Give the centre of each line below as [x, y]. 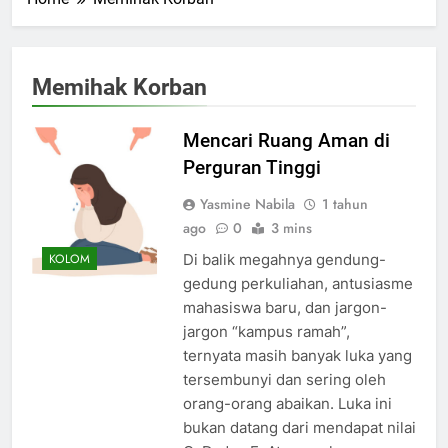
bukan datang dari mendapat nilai [299, 427]
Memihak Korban [119, 86]
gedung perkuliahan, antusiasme [297, 283]
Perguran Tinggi [251, 167]
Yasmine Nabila [247, 203]
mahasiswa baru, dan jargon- [284, 307]
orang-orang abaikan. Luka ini [287, 403]
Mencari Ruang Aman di [286, 140]
